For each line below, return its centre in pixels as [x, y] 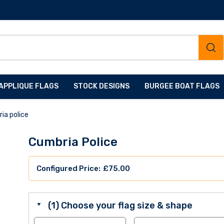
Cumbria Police [73, 142]
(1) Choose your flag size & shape [120, 206]
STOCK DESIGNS [101, 86]
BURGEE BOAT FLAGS [182, 86]
